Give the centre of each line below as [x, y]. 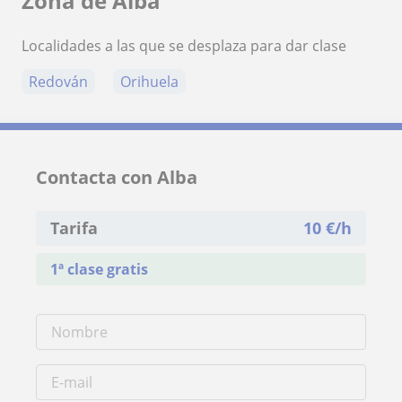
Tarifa [74, 227]
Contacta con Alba [117, 177]
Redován [58, 81]
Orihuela [149, 81]
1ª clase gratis [99, 269]
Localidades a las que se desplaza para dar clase [184, 45]
